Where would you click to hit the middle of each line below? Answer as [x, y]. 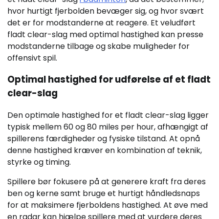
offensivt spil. [32, 58]
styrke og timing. [39, 162]
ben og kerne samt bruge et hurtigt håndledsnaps [104, 194]
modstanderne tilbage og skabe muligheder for [99, 46]
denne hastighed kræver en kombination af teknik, [105, 151]
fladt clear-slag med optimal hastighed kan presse [105, 34]
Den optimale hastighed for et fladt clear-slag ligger [108, 115]
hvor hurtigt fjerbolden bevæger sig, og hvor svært [106, 11]
